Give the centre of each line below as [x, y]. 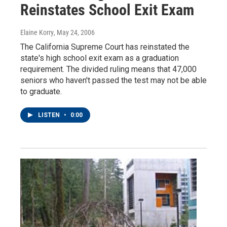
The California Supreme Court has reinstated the [105, 47]
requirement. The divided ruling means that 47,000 [108, 69]
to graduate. [41, 91]
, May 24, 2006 [74, 32]
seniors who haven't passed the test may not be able [113, 80]
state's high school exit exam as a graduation [100, 58]
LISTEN [50, 115]
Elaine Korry [37, 32]
